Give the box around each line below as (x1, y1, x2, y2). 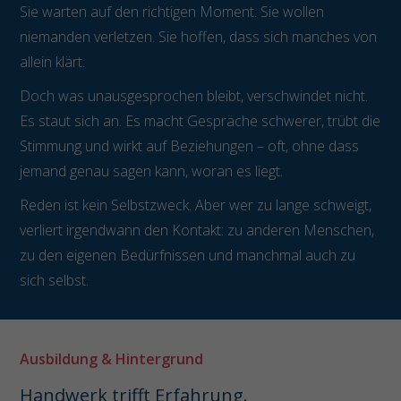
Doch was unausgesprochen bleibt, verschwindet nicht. (20, 86, 369, 107)
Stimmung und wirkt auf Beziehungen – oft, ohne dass (20, 136, 360, 157)
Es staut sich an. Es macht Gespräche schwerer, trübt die (20, 111, 381, 132)
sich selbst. (20, 270, 90, 291)
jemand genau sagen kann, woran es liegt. (20, 161, 284, 182)
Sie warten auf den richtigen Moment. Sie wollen (20, 2, 325, 22)
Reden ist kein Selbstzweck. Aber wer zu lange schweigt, (20, 195, 372, 216)
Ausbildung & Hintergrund (20, 349, 204, 370)
